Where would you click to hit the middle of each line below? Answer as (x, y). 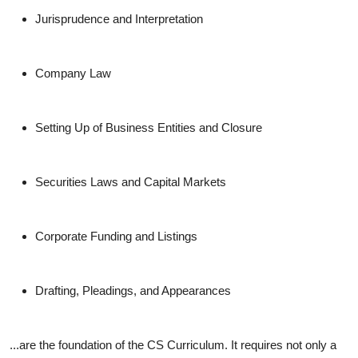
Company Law (73, 74)
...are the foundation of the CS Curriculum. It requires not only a (173, 345)
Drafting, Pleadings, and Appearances (133, 291)
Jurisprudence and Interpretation (119, 19)
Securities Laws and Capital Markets (131, 182)
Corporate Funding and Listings (116, 237)
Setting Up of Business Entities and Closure (149, 128)
